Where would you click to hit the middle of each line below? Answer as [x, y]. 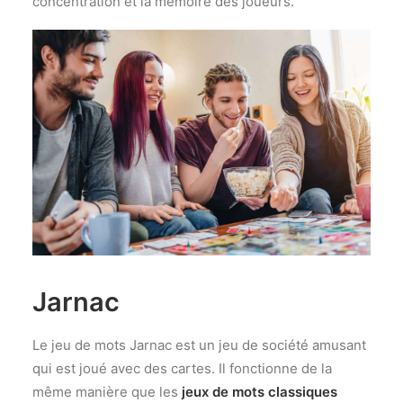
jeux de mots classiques [258, 391]
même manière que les [105, 391]
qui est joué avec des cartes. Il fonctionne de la [182, 368]
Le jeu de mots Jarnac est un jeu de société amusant [199, 345]
